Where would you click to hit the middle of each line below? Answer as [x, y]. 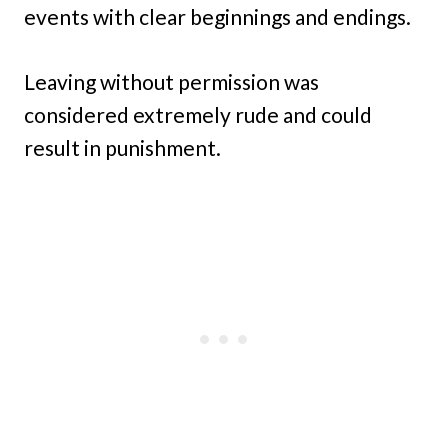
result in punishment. [122, 148]
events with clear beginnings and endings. [217, 17]
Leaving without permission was [171, 82]
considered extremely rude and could [198, 115]
